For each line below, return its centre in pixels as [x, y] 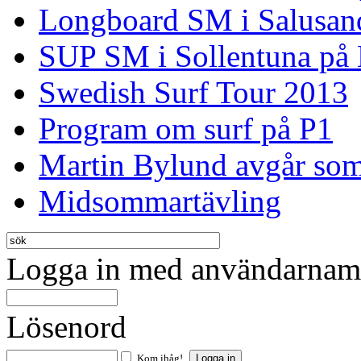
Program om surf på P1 [186, 129]
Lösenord [66, 327]
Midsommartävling [160, 201]
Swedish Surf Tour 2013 [193, 93]
